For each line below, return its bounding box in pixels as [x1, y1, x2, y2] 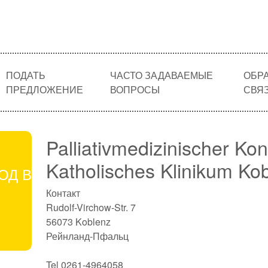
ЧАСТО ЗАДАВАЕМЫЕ [110, 68, 214, 82]
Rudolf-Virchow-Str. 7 [45, 200, 136, 214]
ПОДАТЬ [5, 68, 45, 82]
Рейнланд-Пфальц [45, 229, 129, 243]
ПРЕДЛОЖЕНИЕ [5, 82, 83, 96]
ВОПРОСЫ [110, 82, 160, 96]
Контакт [45, 186, 80, 200]
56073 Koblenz [45, 215, 111, 229]
